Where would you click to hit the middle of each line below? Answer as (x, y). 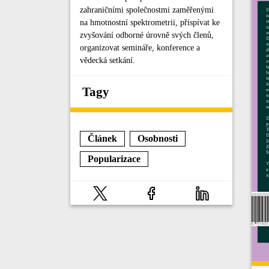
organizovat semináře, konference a (140, 48)
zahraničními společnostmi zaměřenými (147, 10)
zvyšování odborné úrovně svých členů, (147, 35)
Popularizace (114, 159)
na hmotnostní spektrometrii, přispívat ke (150, 23)
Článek (102, 138)
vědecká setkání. (107, 60)
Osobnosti (158, 138)
